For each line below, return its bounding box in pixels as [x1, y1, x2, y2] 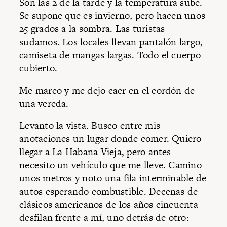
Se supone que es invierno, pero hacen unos [19, 9, 206, 22]
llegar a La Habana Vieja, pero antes [19, 145, 171, 159]
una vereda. [19, 96, 69, 110]
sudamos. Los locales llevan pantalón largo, [19, 35, 203, 49]
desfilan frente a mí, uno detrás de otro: [19, 211, 189, 224]
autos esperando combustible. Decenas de [19, 184, 198, 198]
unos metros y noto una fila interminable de [19, 171, 207, 185]
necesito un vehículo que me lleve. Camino [19, 158, 202, 172]
